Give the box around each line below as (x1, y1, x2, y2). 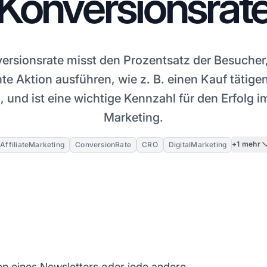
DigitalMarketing (168, 139, 227, 149)
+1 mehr (232, 139, 260, 149)
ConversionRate (75, 139, 132, 149)
